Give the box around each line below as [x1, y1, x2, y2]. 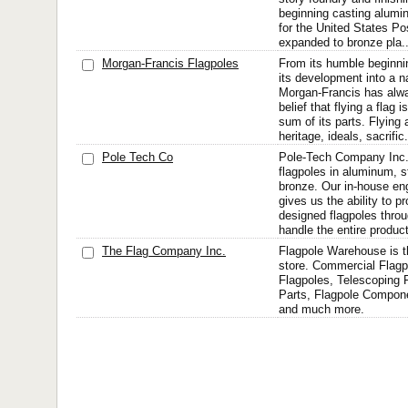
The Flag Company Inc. [102, 244, 226, 258]
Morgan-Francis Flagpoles [102, 56, 239, 70]
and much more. [279, 302, 364, 316]
